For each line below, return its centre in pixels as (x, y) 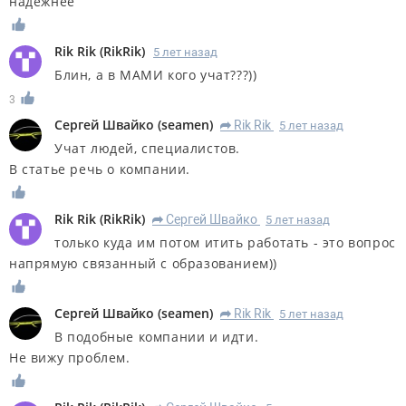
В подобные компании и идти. (157, 336)
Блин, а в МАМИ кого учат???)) (156, 75)
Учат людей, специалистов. (147, 149)
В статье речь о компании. (100, 169)
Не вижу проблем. (70, 357)
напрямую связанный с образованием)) (144, 263)
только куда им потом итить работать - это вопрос (225, 242)
